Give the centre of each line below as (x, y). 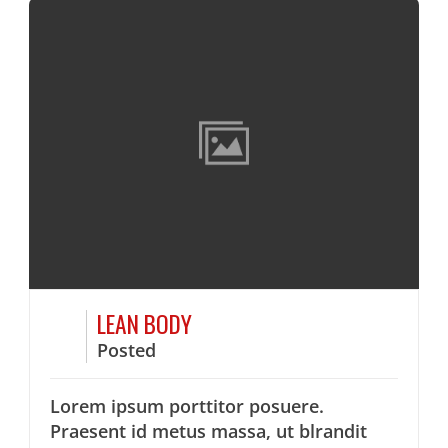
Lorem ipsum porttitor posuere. (187, 406)
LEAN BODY (145, 324)
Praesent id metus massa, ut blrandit (209, 431)
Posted (127, 350)
